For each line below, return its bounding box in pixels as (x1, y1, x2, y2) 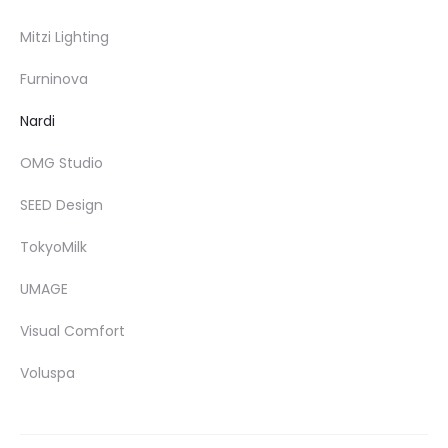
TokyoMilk (20, 237, 87, 258)
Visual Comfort (20, 321, 125, 342)
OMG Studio (20, 153, 103, 174)
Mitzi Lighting (20, 27, 109, 48)
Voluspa (20, 363, 75, 384)
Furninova (20, 69, 88, 90)
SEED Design (20, 195, 103, 216)
